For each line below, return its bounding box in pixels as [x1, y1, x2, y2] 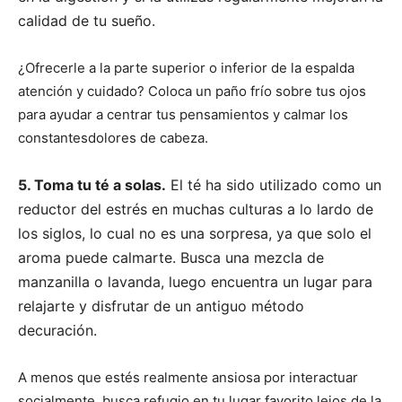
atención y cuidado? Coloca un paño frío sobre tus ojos [18, 82, 366, 100]
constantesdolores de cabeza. [18, 128, 208, 146]
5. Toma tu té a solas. [18, 175, 166, 194]
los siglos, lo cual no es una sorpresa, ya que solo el [18, 223, 371, 242]
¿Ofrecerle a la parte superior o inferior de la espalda [18, 58, 354, 76]
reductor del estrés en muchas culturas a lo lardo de [18, 199, 373, 218]
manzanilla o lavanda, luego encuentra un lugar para [18, 272, 372, 291]
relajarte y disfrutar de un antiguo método [18, 296, 304, 315]
